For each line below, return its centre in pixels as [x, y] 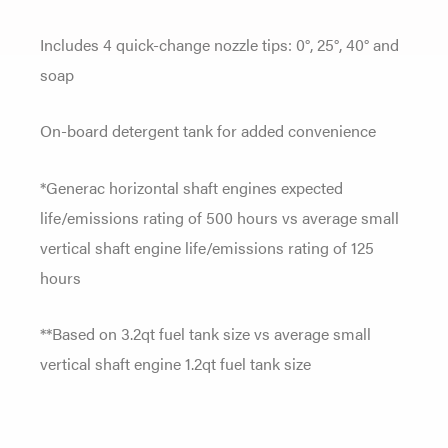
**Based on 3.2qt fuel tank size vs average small [205, 332]
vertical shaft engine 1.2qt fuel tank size [175, 362]
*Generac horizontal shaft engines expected [191, 186]
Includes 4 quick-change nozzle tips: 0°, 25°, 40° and [219, 44]
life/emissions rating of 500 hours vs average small [219, 216]
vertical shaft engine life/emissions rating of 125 [207, 246]
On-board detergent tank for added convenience [208, 130]
